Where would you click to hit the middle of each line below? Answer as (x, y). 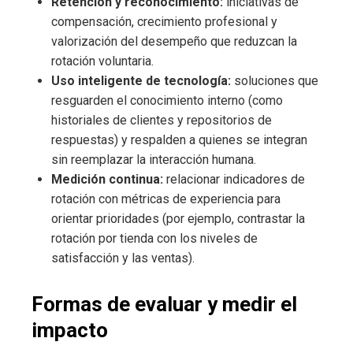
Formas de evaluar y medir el (164, 305)
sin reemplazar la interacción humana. (154, 160)
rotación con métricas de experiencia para (166, 199)
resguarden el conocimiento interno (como (167, 101)
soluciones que (275, 81)
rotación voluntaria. (102, 61)
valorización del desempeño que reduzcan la (174, 42)
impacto (70, 331)
